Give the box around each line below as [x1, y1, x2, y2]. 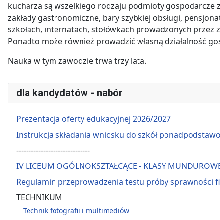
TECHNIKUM [16, 192, 62, 203]
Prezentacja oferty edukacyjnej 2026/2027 [16, 113, 171, 124]
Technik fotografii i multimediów [23, 205, 129, 215]
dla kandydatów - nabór [16, 87, 123, 99]
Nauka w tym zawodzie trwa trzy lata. [8, 55, 146, 66]
